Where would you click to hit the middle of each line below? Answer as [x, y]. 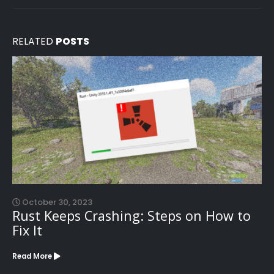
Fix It [27, 230]
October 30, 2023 [56, 202]
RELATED [34, 41]
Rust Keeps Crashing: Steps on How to [131, 216]
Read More [32, 256]
